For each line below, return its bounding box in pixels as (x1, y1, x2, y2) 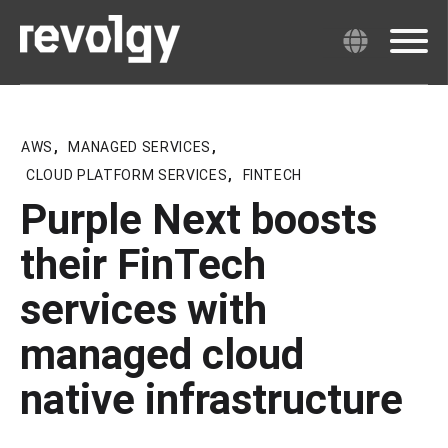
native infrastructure (20, 375, 403, 424)
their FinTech (20, 240, 266, 289)
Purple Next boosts (20, 195, 377, 244)
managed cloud (20, 330, 304, 379)
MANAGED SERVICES (68, 139, 211, 155)
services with (20, 285, 267, 334)
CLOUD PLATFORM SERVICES (26, 167, 228, 183)
